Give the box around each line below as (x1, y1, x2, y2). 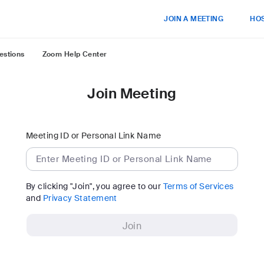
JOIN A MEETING (164, 14, 224, 24)
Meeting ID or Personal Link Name (26, 130, 161, 141)
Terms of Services (163, 181, 234, 192)
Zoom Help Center (42, 49, 107, 59)
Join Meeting (87, 84, 177, 103)
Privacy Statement (42, 193, 117, 203)
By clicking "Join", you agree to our (26, 181, 163, 192)
